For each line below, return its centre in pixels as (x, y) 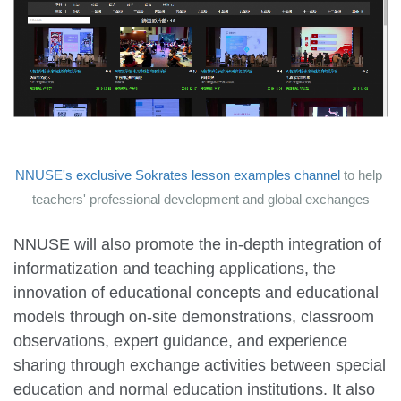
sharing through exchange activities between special (200, 365)
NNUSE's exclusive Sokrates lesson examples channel (178, 175)
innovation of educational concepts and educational (196, 292)
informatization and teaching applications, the (175, 268)
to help (361, 175)
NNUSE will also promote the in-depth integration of (197, 244)
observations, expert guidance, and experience (180, 341)
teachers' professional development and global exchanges (200, 199)
